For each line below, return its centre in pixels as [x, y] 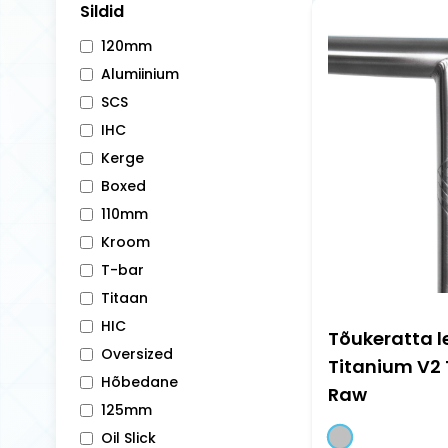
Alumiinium [140, 74]
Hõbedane [139, 382]
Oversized [137, 354]
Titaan [124, 298]
